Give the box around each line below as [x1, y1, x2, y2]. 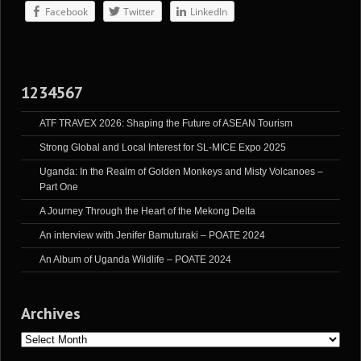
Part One [39, 181, 78, 193]
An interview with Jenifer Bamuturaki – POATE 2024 [39, 230, 265, 241]
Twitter [123, 5, 155, 19]
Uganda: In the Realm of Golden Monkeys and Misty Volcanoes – [39, 166, 323, 177]
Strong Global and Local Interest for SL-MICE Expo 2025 [39, 142, 286, 153]
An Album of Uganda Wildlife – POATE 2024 [39, 254, 231, 265]
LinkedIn [190, 5, 227, 19]
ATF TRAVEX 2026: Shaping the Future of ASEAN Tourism [39, 118, 293, 129]
